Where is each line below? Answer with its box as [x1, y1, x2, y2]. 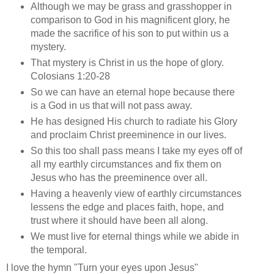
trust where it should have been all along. [30, 215, 208, 226]
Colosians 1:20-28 [30, 71, 110, 82]
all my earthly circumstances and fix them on [30, 158, 221, 169]
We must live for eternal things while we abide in [30, 231, 239, 242]
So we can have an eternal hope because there [30, 87, 235, 98]
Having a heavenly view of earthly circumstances [30, 188, 242, 199]
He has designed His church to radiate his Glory [30, 116, 237, 127]
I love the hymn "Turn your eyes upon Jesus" [6, 262, 198, 273]
